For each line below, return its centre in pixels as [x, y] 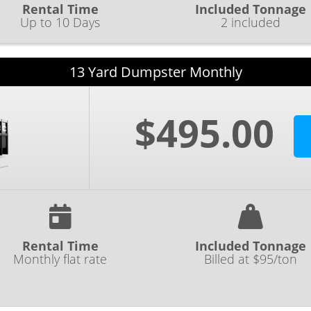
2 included [251, 22]
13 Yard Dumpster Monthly [155, 72]
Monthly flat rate [60, 259]
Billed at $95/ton [251, 259]
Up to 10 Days [60, 22]
